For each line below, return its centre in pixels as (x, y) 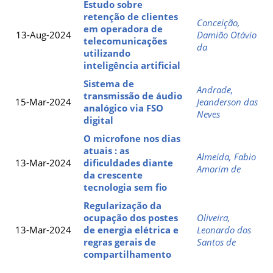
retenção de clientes (131, 16)
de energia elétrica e (131, 229)
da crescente (113, 175)
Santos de (216, 242)
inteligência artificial (132, 65)
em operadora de (123, 28)
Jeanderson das (227, 101)
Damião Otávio (227, 34)
